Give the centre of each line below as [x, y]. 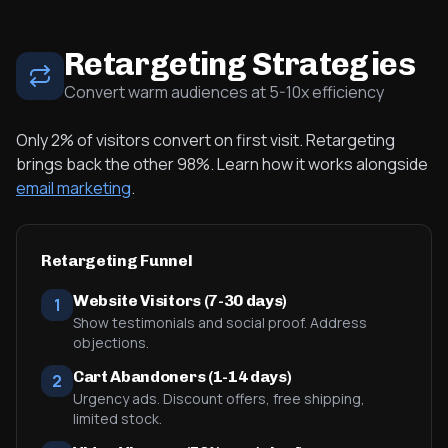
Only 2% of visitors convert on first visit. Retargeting [205, 140]
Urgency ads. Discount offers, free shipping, [219, 398]
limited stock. [117, 418]
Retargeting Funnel [117, 260]
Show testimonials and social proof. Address [220, 322]
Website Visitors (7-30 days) [180, 300]
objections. [111, 342]
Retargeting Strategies [239, 64]
